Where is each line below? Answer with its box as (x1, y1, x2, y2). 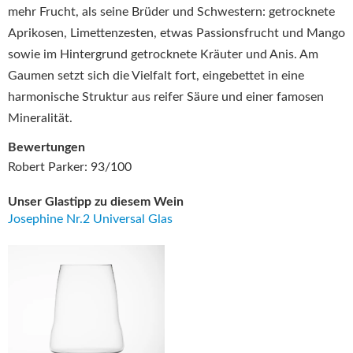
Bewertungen (8, 141, 85, 154)
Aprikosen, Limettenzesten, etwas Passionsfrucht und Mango (8, 26, 345, 39)
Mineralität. (8, 111, 72, 124)
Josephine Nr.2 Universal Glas (8, 213, 173, 225)
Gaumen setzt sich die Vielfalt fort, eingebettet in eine (8, 69, 304, 82)
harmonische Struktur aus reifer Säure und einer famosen (8, 90, 324, 103)
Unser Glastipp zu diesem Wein (8, 195, 184, 208)
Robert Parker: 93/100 (8, 161, 132, 173)
